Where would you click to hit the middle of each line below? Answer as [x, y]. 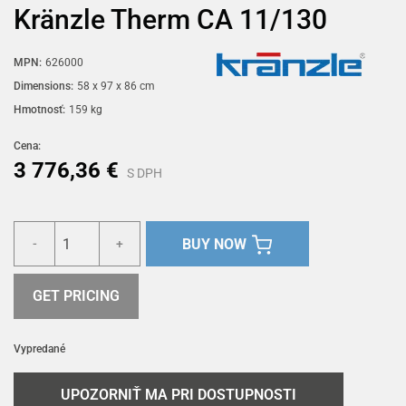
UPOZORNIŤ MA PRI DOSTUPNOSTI [178, 395]
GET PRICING [76, 296]
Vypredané [39, 349]
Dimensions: [43, 86]
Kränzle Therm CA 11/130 [170, 19]
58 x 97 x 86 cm [116, 86]
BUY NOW [215, 244]
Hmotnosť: [39, 110]
